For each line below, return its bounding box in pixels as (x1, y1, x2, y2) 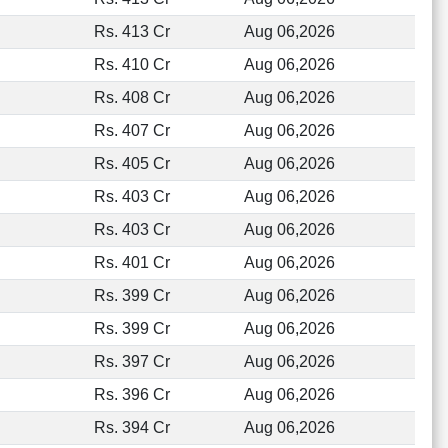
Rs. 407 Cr (93, 122, 170, 139)
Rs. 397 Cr (93, 353, 170, 370)
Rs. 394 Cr (93, 419, 170, 436)
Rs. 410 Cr (93, 56, 170, 73)
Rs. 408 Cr (93, 89, 170, 106)
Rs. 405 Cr (93, 155, 170, 172)
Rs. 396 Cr (93, 386, 170, 403)
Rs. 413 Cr (93, 23, 170, 40)
